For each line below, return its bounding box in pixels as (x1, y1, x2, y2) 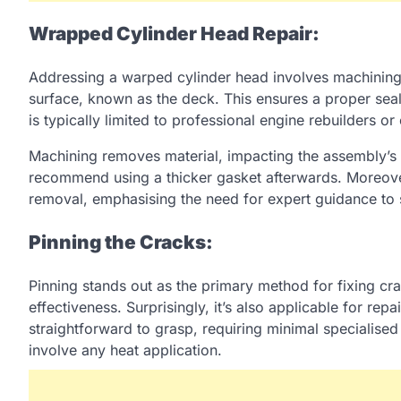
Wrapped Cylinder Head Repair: (29, 22, 320, 46)
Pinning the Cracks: (29, 231, 213, 254)
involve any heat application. (29, 340, 222, 359)
